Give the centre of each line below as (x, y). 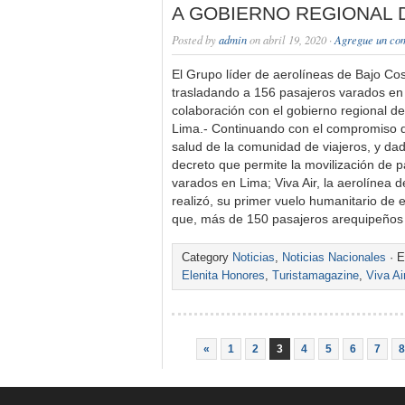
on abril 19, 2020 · (291, 40)
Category (207, 258)
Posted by (195, 40)
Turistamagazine (316, 276)
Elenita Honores (223, 276)
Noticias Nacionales (334, 258)
